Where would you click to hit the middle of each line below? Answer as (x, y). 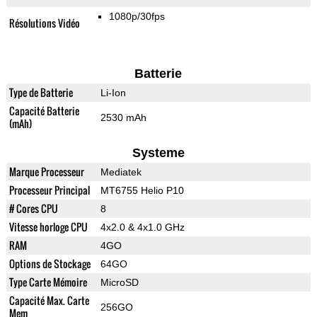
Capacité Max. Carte (49, 301)
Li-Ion (113, 93)
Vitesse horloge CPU (48, 227)
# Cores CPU (33, 209)
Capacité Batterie (44, 111)
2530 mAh (123, 118)
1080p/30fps (137, 17)
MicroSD (119, 283)
